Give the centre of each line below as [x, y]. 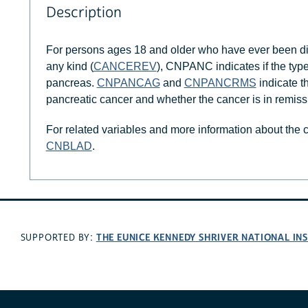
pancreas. [71, 82]
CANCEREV [125, 66]
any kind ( [69, 66]
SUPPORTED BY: [58, 238]
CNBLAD [69, 146]
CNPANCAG [128, 82]
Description [84, 13]
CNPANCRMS [220, 82]
